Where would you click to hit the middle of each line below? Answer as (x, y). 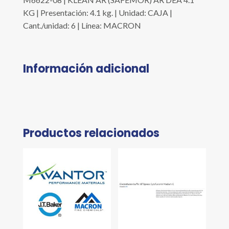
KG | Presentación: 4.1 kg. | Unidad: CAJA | (97, 13)
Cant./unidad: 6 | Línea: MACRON (82, 26)
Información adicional (86, 69)
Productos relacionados (91, 133)
